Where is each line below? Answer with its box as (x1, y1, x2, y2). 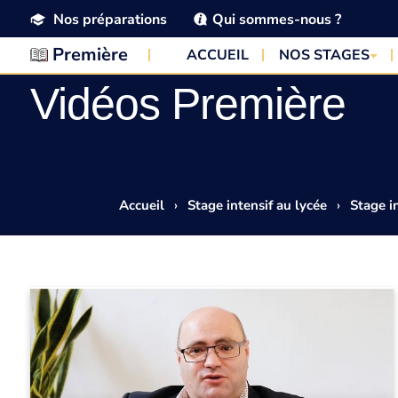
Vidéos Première (29, 79, 346, 129)
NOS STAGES (278, 45, 370, 65)
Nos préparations (52, 9, 167, 29)
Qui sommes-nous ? (211, 9, 341, 29)
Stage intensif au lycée (187, 196, 328, 214)
